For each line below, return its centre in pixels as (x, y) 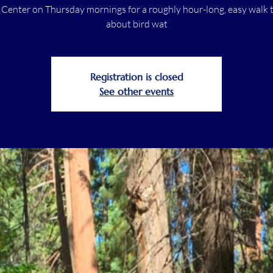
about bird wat (136, 23)
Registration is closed (136, 76)
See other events (136, 91)
